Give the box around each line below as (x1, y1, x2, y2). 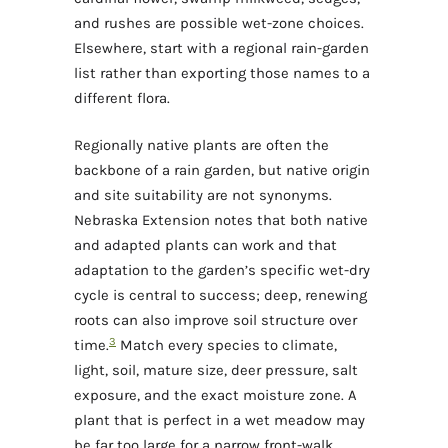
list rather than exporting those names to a (74, 63, 370, 82)
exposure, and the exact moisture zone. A (74, 385, 357, 404)
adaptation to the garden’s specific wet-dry (74, 260, 370, 279)
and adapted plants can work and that (74, 235, 337, 254)
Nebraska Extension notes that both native (74, 210, 368, 229)
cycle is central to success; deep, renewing (74, 285, 367, 304)
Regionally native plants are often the (74, 135, 329, 154)
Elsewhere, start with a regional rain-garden (74, 38, 369, 57)
